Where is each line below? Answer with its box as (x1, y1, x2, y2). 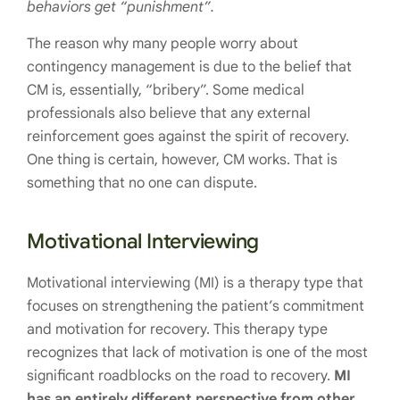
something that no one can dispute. (27, 174, 257, 193)
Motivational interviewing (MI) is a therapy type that (27, 274, 363, 293)
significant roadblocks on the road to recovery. (27, 367, 334, 386)
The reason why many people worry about (27, 35, 298, 54)
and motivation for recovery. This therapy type (27, 321, 328, 339)
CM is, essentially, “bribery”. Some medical (27, 81, 304, 100)
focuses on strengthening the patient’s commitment (27, 297, 364, 316)
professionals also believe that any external (27, 104, 311, 123)
